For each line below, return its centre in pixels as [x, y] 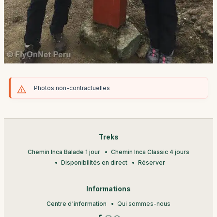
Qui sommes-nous [144, 204]
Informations [108, 189]
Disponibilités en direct [94, 163]
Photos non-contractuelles [72, 88]
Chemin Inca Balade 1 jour [64, 152]
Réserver [151, 163]
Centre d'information [77, 204]
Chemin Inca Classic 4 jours [150, 152]
